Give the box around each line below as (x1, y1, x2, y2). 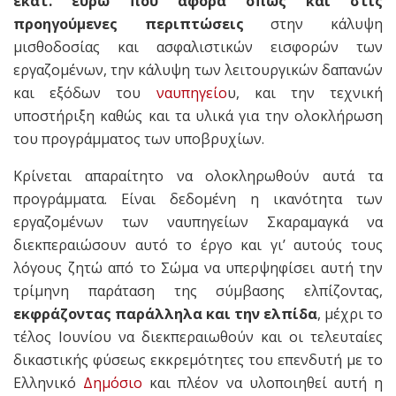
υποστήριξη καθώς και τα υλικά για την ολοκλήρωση (13, 106, 383, 126)
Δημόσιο (83, 373, 143, 393)
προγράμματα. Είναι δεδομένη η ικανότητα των (13, 189, 383, 209)
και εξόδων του (13, 83, 156, 103)
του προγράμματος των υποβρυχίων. (13, 129, 264, 149)
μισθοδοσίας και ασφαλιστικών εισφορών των (13, 37, 383, 57)
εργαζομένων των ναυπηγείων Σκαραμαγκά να (13, 212, 383, 232)
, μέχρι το (317, 304, 383, 324)
